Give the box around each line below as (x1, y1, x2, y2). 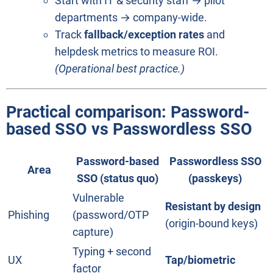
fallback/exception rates (84, 28, 204, 41)
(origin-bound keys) (165, 217, 258, 230)
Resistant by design (165, 200, 261, 213)
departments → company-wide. (55, 11, 207, 24)
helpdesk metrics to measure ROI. (55, 45, 218, 58)
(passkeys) (188, 172, 242, 185)
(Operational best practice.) (55, 62, 185, 76)
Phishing (8, 208, 49, 222)
